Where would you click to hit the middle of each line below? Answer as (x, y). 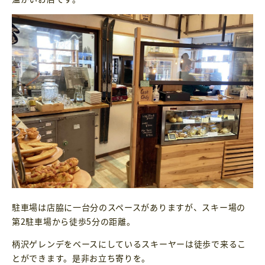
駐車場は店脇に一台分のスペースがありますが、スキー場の (129, 207)
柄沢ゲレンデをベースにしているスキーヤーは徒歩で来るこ (129, 243)
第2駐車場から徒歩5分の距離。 (74, 221)
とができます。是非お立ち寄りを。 (81, 258)
